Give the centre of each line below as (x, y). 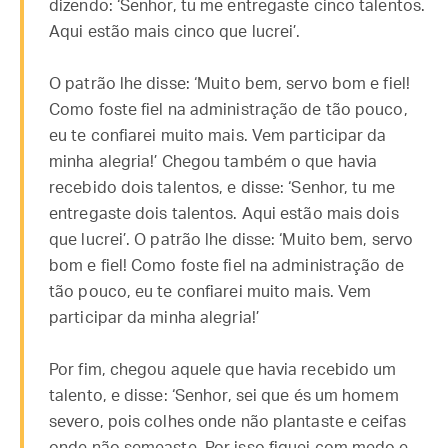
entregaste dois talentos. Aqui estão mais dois (224, 214)
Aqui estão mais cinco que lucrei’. (175, 32)
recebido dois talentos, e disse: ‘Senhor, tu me (222, 188)
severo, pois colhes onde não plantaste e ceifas (227, 422)
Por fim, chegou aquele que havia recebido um (223, 370)
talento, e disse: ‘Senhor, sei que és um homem (224, 396)
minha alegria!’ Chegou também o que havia (213, 162)
